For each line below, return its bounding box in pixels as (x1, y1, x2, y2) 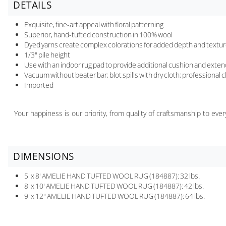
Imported (24, 80, 53, 90)
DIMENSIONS (13, 150, 74, 163)
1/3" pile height (24, 50, 70, 60)
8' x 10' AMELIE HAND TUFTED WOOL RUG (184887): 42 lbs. (24, 181, 204, 191)
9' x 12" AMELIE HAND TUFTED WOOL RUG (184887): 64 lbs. (24, 191, 205, 201)
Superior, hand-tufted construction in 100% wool (24, 30, 173, 40)
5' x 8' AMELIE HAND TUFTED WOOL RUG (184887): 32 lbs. (24, 171, 200, 181)
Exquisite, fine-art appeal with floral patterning (24, 20, 163, 30)
